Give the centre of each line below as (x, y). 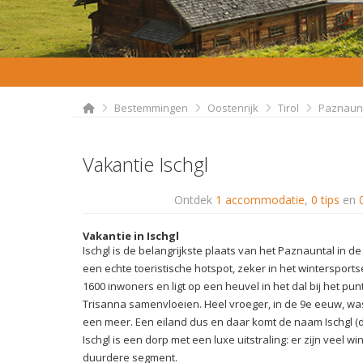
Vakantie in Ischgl (131, 235)
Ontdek (195, 199)
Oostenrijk (233, 107)
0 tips (325, 199)
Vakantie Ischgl (145, 164)
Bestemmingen (151, 107)
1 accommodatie (260, 199)
